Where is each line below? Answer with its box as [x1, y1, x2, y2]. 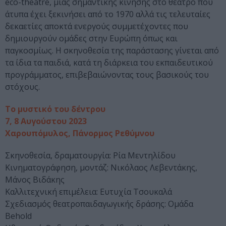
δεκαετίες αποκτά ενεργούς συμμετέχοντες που [5, 21, 188, 32]
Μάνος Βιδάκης [5, 174, 65, 186]
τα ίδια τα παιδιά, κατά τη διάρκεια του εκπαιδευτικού [5, 57, 213, 69]
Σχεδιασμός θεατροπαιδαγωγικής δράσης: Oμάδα [5, 198, 193, 210]
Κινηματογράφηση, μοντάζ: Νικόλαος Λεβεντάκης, [5, 162, 197, 174]
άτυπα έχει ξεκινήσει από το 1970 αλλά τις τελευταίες [5, 9, 210, 20]
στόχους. [5, 81, 40, 93]
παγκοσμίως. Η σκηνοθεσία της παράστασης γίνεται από [5, 45, 219, 56]
